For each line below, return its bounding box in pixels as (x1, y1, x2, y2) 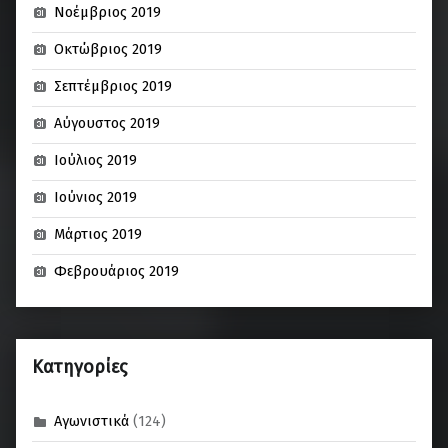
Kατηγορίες (32, 355, 127, 378)
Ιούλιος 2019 (54, 151, 138, 170)
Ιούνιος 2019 (54, 188, 138, 207)
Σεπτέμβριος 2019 (54, 77, 173, 96)
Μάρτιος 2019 (54, 225, 143, 244)
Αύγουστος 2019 (54, 114, 161, 133)
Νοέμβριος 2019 (54, 3, 162, 22)
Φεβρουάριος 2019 (54, 262, 180, 281)
